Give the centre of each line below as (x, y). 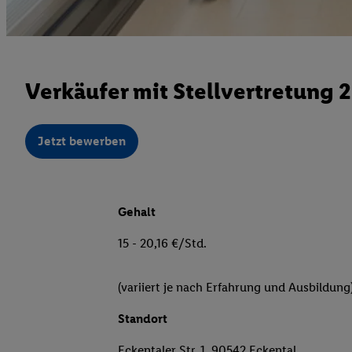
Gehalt (137, 212)
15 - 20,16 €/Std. (162, 244)
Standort (143, 319)
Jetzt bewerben (82, 141)
